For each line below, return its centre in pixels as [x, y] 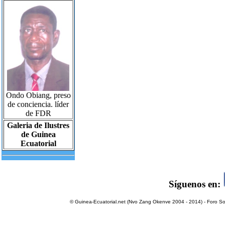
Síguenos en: [196, 184]
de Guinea [38, 134]
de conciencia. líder [38, 104]
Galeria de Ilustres [38, 125]
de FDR [38, 113]
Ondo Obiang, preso [38, 95]
